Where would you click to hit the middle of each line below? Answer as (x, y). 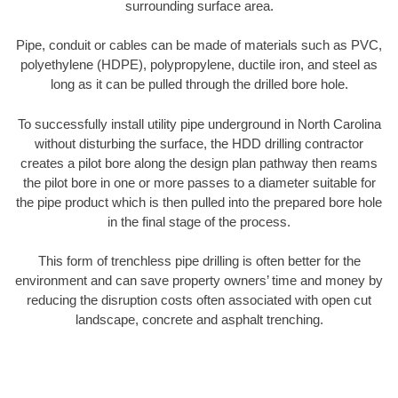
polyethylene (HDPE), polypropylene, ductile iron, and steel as (199, 65)
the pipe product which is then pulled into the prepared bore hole (199, 202)
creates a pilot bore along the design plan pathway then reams (199, 163)
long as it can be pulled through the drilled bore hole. (199, 84)
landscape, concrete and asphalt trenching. (199, 320)
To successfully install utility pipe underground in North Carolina (199, 123)
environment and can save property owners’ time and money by (199, 281)
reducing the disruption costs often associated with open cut (199, 300)
